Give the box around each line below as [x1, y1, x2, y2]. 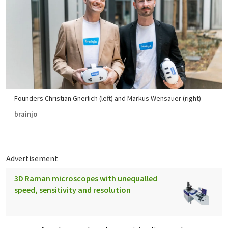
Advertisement [6, 153, 58, 163]
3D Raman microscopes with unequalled [14, 173, 157, 183]
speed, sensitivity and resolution [14, 185, 131, 195]
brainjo [14, 109, 37, 119]
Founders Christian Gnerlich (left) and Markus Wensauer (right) [14, 94, 201, 103]
